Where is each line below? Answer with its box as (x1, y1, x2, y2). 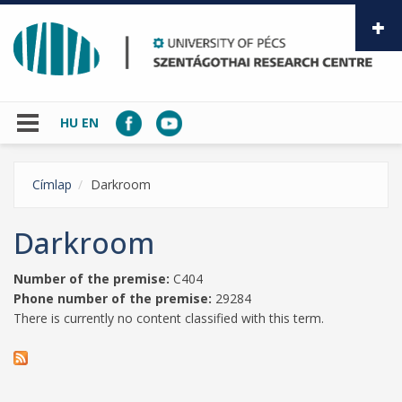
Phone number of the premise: (13, 289, 215, 307)
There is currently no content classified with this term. (13, 309, 324, 327)
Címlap (32, 175, 72, 193)
